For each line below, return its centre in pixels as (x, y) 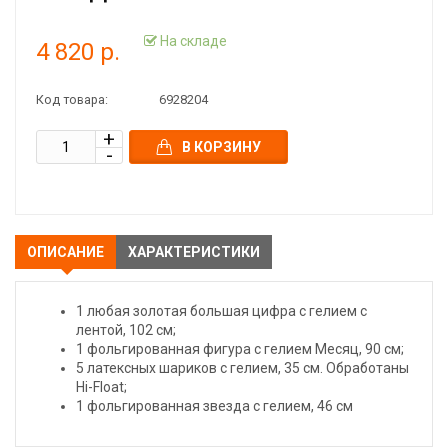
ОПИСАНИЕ (65, 252)
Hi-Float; (101, 387)
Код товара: (72, 99)
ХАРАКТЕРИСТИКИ (194, 252)
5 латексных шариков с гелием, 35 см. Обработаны (242, 368)
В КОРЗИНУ (221, 147)
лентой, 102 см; (126, 330)
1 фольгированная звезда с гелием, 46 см (214, 406)
